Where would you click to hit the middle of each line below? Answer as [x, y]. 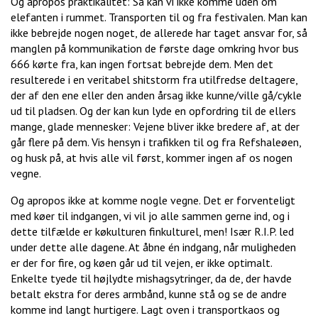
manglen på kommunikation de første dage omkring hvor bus [155, 49]
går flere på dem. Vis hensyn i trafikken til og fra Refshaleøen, [156, 142]
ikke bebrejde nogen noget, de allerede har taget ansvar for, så [159, 33]
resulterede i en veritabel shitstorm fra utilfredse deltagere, [154, 80]
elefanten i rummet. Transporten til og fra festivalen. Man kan [159, 17]
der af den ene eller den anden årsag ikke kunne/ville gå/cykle [156, 95]
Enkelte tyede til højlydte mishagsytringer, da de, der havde [151, 279]
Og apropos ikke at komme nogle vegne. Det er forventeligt [153, 201]
